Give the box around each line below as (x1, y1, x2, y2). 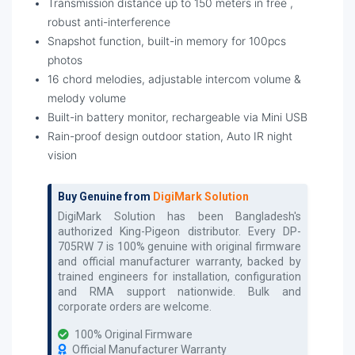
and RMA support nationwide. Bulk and (58, 284, 301, 298)
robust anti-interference (48, 14, 170, 29)
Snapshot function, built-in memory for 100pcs (48, 33, 286, 48)
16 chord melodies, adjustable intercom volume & (48, 71, 301, 86)
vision (48, 147, 77, 162)
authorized (58, 224, 120, 238)
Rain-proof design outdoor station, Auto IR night (48, 128, 292, 143)
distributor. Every (180, 224, 283, 238)
